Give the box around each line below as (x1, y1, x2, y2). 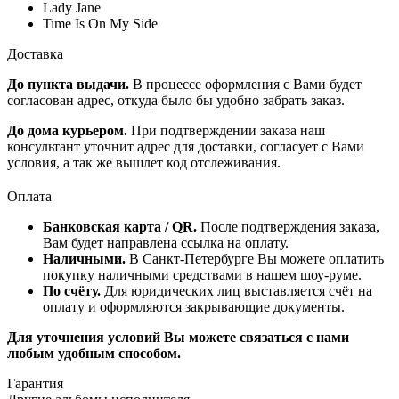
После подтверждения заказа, (197, 218, 379, 234)
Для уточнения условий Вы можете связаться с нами (7, 329, 349, 345)
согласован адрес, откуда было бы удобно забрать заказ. (7, 92, 345, 108)
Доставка (7, 45, 63, 61)
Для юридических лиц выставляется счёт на (104, 282, 372, 298)
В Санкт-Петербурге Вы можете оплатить (126, 250, 384, 266)
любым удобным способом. (7, 345, 181, 361)
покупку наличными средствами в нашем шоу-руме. (43, 266, 362, 282)
